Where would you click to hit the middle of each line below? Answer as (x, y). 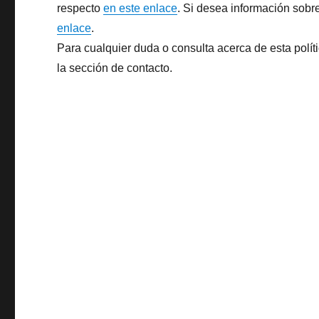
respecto (80, 8)
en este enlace (141, 8)
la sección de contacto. (115, 68)
